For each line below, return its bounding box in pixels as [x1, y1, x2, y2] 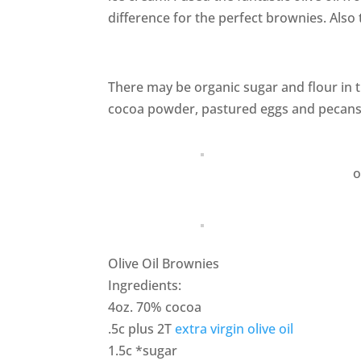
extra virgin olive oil [175, 320, 294, 338]
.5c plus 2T [108, 320, 176, 338]
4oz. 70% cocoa [108, 298, 202, 317]
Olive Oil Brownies [108, 255, 220, 273]
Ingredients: [108, 276, 182, 295]
